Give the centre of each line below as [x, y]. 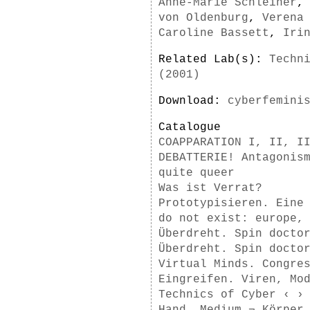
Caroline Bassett [214, 33]
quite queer [197, 173]
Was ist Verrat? [210, 188]
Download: [193, 101]
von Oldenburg [203, 18]
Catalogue [190, 127]
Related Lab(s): [214, 60]
